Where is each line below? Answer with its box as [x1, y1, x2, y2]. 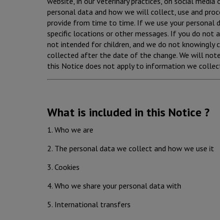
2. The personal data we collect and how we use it [47, 143, 214, 153]
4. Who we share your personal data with [47, 180, 181, 191]
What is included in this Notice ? [47, 104, 210, 120]
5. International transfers [47, 199, 131, 209]
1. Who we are [47, 124, 93, 135]
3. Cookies [47, 162, 80, 172]
